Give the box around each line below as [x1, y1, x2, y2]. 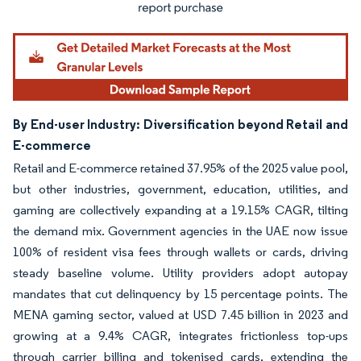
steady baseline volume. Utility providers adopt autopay [13, 264, 348, 280]
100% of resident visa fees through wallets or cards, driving [13, 243, 348, 259]
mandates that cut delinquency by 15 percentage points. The [13, 285, 348, 301]
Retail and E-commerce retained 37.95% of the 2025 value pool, [13, 160, 348, 176]
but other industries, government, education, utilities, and [13, 180, 348, 197]
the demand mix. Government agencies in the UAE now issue [13, 222, 348, 239]
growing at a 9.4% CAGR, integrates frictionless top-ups [13, 327, 348, 343]
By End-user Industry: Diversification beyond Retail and [13, 115, 348, 132]
